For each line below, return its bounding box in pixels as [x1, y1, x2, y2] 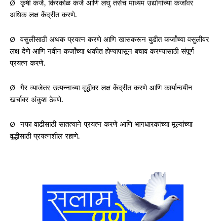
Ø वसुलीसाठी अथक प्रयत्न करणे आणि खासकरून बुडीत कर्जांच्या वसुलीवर [10, 35, 209, 44]
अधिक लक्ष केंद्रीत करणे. [10, 10, 77, 19]
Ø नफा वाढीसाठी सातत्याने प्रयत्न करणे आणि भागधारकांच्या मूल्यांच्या [10, 119, 192, 129]
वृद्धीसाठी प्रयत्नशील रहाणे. [10, 131, 80, 141]
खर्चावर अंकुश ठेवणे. [10, 95, 63, 104]
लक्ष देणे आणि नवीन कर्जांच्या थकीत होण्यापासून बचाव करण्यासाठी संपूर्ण [10, 46, 194, 56]
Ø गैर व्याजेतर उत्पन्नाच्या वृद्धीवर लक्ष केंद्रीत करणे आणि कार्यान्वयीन [10, 83, 192, 92]
